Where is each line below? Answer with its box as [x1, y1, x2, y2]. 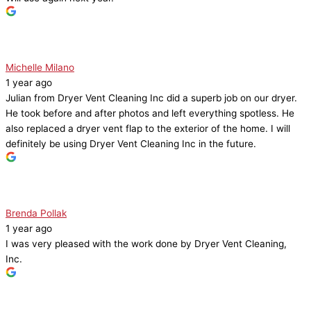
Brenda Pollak [6, 208, 67, 219]
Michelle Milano [6, 62, 74, 74]
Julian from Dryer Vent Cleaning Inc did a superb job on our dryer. [6, 92, 297, 104]
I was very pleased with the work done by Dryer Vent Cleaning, [6, 238, 287, 250]
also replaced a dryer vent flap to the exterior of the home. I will [6, 123, 290, 135]
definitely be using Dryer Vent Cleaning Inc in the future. [6, 138, 256, 150]
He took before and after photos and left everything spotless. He [6, 108, 294, 119]
